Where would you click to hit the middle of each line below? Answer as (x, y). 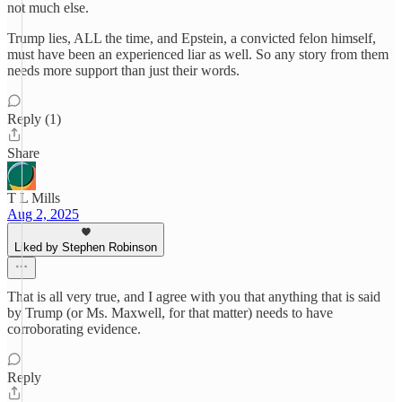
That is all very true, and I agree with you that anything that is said (194, 297)
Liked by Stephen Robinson (86, 247)
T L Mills (34, 198)
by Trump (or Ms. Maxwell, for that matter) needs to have (170, 313)
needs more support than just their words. (123, 70)
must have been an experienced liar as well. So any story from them (198, 54)
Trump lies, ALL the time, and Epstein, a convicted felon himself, (192, 38)
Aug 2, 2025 (43, 214)
